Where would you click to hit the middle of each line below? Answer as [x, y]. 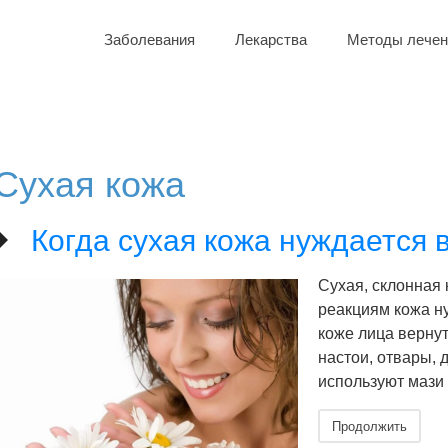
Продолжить [369, 425]
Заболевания [149, 39]
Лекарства [271, 39]
